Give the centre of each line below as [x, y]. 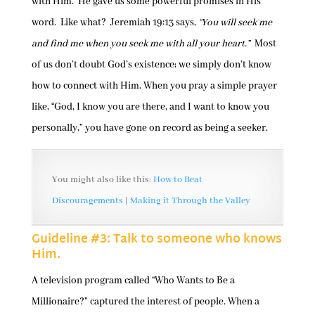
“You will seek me [235, 22]
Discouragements [87, 200]
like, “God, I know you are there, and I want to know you [150, 107]
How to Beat [178, 179]
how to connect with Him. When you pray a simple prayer [154, 85]
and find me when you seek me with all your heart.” [141, 43]
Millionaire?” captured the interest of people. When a [145, 301]
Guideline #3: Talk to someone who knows [156, 239]
